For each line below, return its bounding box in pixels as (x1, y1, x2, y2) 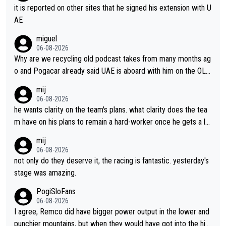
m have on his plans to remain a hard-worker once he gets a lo (14, 117, 209, 127)
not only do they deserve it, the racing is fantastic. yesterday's (14, 155, 209, 165)
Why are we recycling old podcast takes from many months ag (14, 53, 211, 64)
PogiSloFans (36, 186, 76, 196)
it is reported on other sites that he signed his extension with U (14, 3, 211, 13)
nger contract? (14, 129, 61, 139)
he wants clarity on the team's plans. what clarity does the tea (14, 104, 207, 115)
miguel (36, 33, 57, 43)
